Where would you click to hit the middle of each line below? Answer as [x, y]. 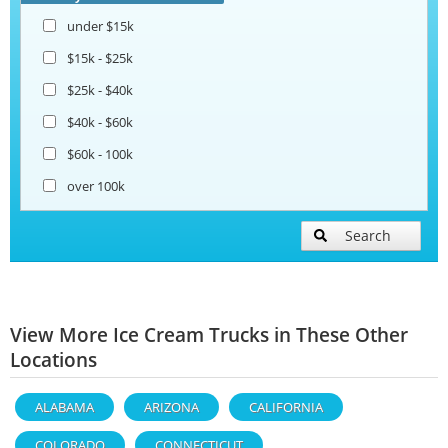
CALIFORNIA [286, 406]
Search [367, 235]
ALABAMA [64, 406]
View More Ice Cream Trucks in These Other [209, 334]
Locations [53, 359]
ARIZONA [171, 406]
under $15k [100, 25]
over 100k [96, 185]
